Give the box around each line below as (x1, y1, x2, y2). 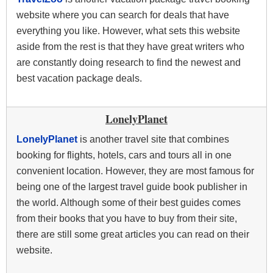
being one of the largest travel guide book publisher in (16, 182, 247, 193)
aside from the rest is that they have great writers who (16, 41, 244, 52)
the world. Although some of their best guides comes (16, 197, 241, 208)
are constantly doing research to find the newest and (16, 57, 241, 68)
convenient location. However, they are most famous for (16, 166, 254, 177)
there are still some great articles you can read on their (16, 229, 249, 240)
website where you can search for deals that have (16, 10, 229, 21)
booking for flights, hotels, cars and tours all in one (16, 150, 232, 161)
